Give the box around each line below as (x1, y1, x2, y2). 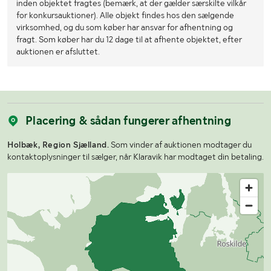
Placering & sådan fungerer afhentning (25, 113, 232, 128)
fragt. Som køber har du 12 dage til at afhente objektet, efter (16, 34, 242, 44)
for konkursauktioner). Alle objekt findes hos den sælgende (16, 10, 234, 20)
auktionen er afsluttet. (16, 46, 100, 56)
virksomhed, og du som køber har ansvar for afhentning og (16, 22, 233, 32)
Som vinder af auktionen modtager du (109, 139, 252, 149)
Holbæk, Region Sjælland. (7, 139, 109, 149)
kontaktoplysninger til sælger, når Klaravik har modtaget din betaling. (7, 151, 264, 162)
